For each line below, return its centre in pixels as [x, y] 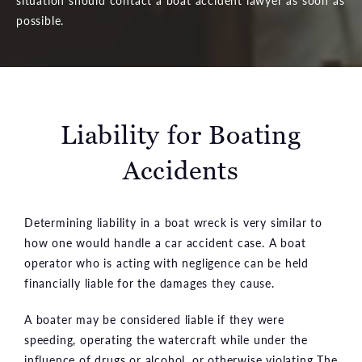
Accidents [181, 170]
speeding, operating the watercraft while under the [166, 339]
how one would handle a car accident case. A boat [165, 242]
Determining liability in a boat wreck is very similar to [173, 222]
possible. [40, 20]
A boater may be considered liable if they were [154, 319]
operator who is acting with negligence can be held [166, 262]
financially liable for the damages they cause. [149, 282]
